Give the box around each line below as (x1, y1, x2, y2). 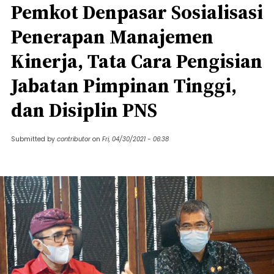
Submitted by (11, 135, 57, 144)
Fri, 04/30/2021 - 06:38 (102, 135, 169, 144)
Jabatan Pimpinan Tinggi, (11, 72, 237, 99)
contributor (57, 135, 91, 144)
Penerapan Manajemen (11, 23, 213, 50)
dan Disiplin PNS (11, 97, 157, 124)
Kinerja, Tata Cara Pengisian (11, 48, 262, 75)
